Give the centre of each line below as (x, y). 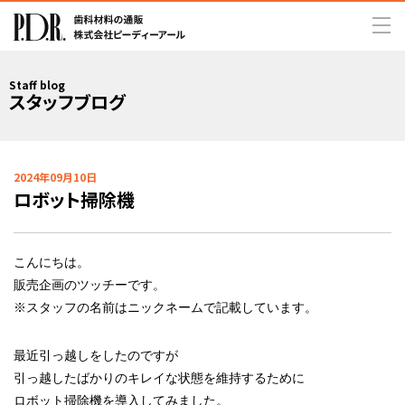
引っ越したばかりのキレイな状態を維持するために (159, 378)
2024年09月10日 (55, 177)
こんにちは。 (52, 262)
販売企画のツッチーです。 (89, 285)
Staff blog (37, 85)
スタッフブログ (67, 102)
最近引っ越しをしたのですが (96, 355)
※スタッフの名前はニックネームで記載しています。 (165, 307)
